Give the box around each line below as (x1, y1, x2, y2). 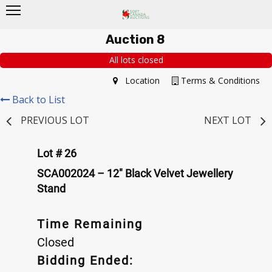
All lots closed (109, 54, 163, 66)
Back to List (12, 92, 65, 106)
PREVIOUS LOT (21, 113, 89, 127)
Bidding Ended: (37, 253, 134, 268)
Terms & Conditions (178, 74, 260, 86)
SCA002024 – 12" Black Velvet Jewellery (37, 166, 233, 180)
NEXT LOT (204, 113, 251, 127)
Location (118, 74, 160, 86)
